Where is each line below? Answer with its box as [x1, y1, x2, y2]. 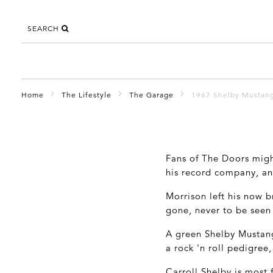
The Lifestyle [62, 90, 112, 99]
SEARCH [27, 24, 62, 33]
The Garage [129, 90, 174, 99]
